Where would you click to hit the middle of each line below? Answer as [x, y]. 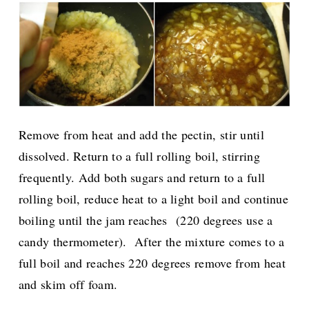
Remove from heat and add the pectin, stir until [141, 135]
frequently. [49, 178]
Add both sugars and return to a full [172, 178]
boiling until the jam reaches [95, 220]
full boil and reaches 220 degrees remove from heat [152, 263]
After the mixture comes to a [210, 242]
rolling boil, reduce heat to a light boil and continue [153, 199]
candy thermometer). [77, 242]
